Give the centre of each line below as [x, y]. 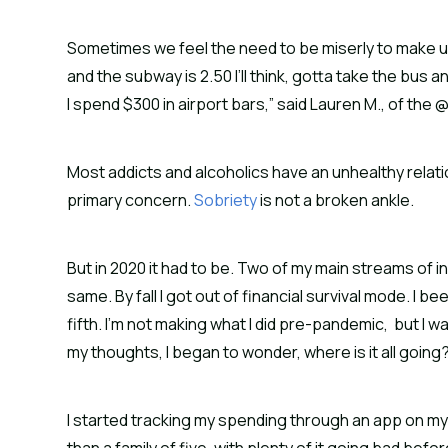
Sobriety [226, 199]
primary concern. [131, 199]
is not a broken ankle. [336, 199]
